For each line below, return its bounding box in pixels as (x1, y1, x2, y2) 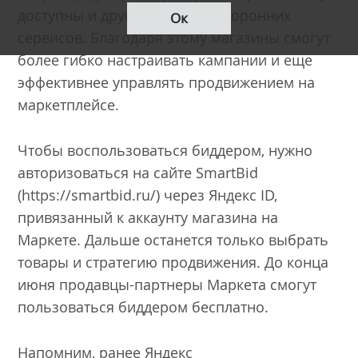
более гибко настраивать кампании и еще (18, 50, 313, 70)
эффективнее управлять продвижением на (18, 73, 316, 93)
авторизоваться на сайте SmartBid (18, 163, 259, 183)
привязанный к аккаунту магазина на (18, 208, 279, 228)
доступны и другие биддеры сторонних (18, 6, 292, 26)
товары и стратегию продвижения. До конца (18, 253, 329, 272)
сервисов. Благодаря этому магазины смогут (18, 28, 331, 48)
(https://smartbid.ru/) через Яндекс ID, (18, 185, 278, 205)
